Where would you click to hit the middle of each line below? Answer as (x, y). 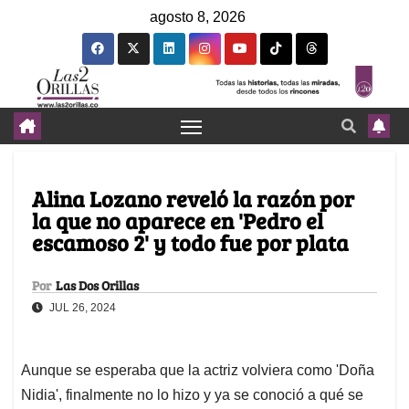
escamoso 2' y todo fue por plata (190, 243)
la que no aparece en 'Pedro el (178, 221)
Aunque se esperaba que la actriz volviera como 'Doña (198, 371)
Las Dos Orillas (97, 286)
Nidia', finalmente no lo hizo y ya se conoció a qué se (192, 395)
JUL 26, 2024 (81, 308)
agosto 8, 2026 (198, 17)
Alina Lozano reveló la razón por (193, 199)
